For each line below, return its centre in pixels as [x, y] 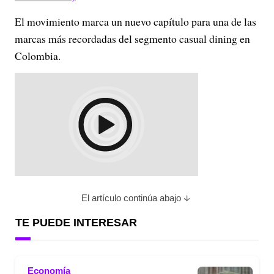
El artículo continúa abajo [131, 198]
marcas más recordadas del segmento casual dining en [132, 39]
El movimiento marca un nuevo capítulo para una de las [135, 22]
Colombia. [38, 56]
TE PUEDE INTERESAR [76, 223]
